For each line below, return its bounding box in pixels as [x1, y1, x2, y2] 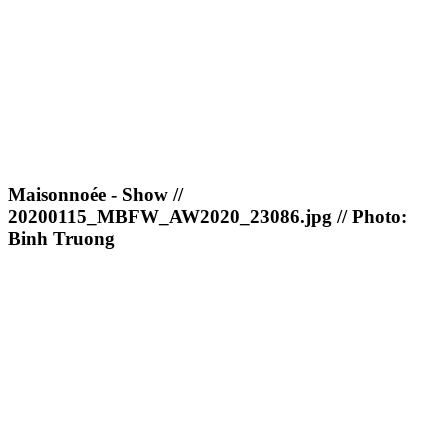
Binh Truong [8, 228, 115, 250]
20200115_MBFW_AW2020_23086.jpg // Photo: [8, 206, 407, 228]
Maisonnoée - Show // [8, 184, 183, 206]
